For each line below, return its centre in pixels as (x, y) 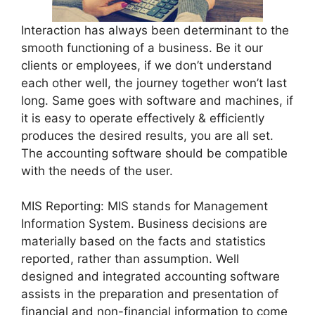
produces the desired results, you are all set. (147, 135)
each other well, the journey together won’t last (154, 83)
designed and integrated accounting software (150, 277)
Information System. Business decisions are (144, 224)
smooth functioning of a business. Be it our (142, 47)
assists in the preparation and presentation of (150, 294)
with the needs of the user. (97, 171)
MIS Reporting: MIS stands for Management (144, 206)
